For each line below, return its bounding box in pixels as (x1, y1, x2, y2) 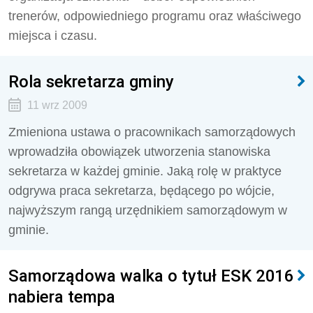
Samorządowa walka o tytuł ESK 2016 (8, 265, 293, 286)
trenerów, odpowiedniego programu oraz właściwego (8, 9, 301, 23)
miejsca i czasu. (8, 29, 97, 43)
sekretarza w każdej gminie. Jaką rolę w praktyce (8, 164, 282, 178)
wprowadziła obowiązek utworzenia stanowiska (8, 145, 270, 159)
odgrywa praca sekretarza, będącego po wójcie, (8, 184, 275, 198)
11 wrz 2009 (27, 99, 87, 111)
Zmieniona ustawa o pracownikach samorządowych (8, 125, 296, 139)
